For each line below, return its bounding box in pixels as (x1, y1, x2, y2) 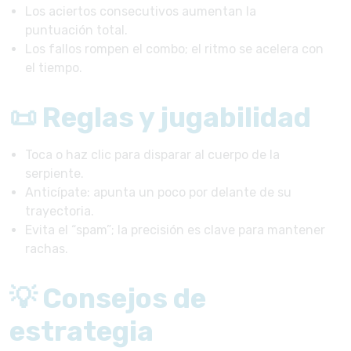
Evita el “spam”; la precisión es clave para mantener (25, 222, 325, 237)
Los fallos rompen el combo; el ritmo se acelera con (25, 41, 324, 56)
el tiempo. (25, 60, 82, 75)
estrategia (9, 314, 154, 348)
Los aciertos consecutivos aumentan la (25, 3, 256, 19)
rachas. (25, 241, 68, 256)
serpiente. (25, 165, 84, 181)
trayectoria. (25, 203, 94, 219)
